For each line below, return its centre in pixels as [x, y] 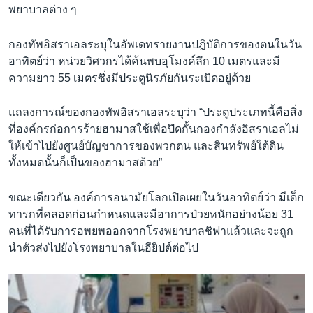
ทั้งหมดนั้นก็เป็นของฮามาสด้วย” [85, 163]
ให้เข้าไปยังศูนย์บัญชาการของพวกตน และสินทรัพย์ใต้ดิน [146, 146]
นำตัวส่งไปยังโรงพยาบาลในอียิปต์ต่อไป [103, 247]
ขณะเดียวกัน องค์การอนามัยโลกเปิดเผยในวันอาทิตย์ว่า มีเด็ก [156, 197]
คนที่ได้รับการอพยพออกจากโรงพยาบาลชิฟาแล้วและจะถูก [151, 231]
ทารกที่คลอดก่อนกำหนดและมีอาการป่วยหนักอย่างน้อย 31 [151, 214]
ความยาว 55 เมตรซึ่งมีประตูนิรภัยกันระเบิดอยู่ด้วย [130, 78]
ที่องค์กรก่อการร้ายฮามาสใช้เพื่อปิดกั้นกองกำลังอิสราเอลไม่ [154, 129]
